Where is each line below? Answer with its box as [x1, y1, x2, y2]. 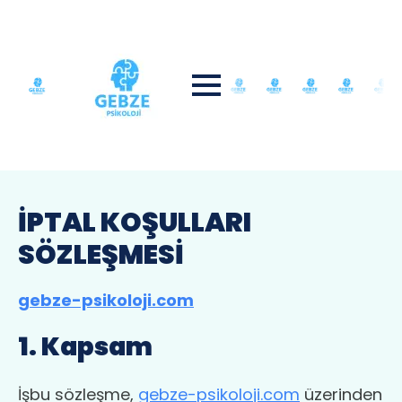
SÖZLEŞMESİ [18, 236, 184, 274]
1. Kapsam [18, 329, 153, 365]
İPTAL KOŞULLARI [18, 204, 251, 241]
